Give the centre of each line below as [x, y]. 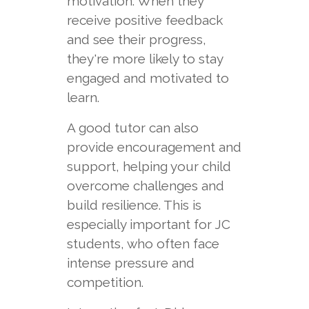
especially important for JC [148, 224]
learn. [83, 97]
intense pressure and [130, 263]
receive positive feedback [144, 20]
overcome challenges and [145, 186]
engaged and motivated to [148, 78]
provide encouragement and [154, 147]
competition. [105, 282]
